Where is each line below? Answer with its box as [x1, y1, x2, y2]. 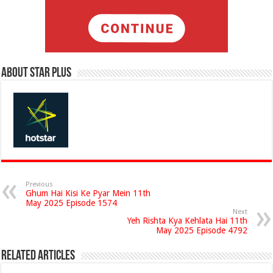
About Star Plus [1, 66, 72, 80]
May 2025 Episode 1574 [26, 198, 118, 208]
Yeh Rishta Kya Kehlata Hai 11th [127, 216, 247, 225]
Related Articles [1, 249, 76, 263]
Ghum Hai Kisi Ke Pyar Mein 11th [26, 188, 151, 198]
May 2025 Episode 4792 [155, 225, 247, 235]
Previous [26, 180, 54, 188]
